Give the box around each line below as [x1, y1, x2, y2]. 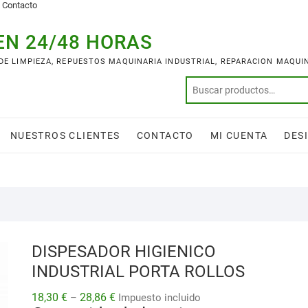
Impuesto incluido [118, 291, 201, 305]
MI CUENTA [210, 130, 268, 142]
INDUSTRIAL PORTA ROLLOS [32, 262, 245, 282]
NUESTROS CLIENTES [10, 130, 120, 142]
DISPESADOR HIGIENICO [32, 242, 216, 262]
